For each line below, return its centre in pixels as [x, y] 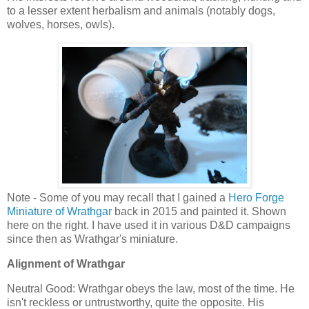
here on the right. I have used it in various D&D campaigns [149, 226]
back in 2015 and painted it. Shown [199, 212]
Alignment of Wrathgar [66, 264]
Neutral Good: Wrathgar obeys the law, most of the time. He [151, 288]
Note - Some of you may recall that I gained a [118, 198]
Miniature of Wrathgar [59, 212]
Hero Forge [256, 198]
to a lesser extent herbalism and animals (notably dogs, [141, 11]
